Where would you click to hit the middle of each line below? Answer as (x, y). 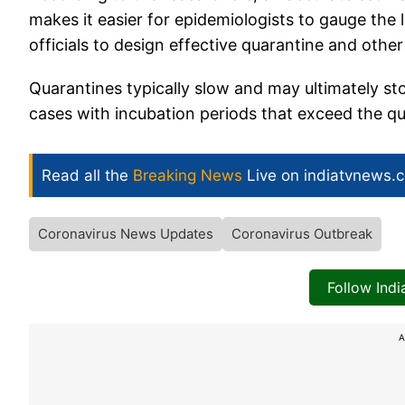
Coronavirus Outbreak (302, 234)
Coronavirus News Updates (126, 234)
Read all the (87, 176)
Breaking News (188, 176)
